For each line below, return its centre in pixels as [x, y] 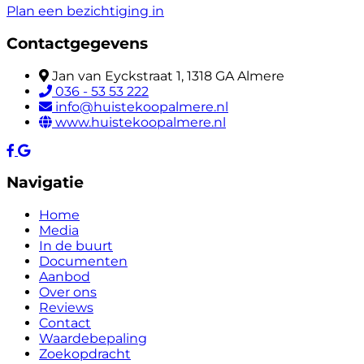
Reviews [66, 308]
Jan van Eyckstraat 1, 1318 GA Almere [168, 76]
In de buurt [76, 246]
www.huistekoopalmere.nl [141, 122]
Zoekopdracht [85, 354]
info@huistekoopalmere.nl [142, 106]
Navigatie [45, 183]
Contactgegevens [77, 43]
